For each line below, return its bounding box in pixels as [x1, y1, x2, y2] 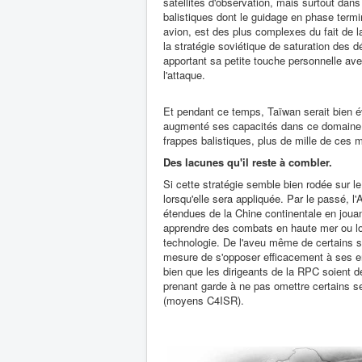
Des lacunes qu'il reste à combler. [163, 154, 332, 170]
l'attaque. [163, 67, 205, 82]
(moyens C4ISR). [163, 293, 244, 308]
